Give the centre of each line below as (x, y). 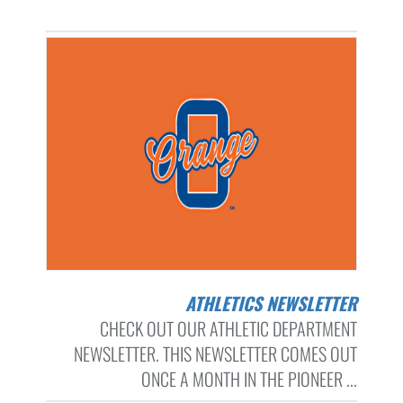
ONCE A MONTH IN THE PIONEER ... (249, 379)
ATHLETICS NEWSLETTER (275, 304)
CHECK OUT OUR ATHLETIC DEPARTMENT (228, 329)
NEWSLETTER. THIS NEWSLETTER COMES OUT (215, 354)
